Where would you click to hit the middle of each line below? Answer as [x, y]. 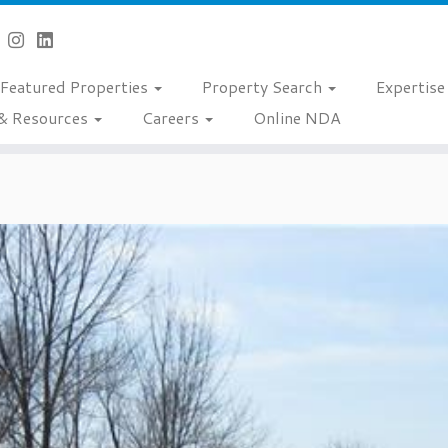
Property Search [263, 86]
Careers [172, 117]
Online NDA [296, 117]
